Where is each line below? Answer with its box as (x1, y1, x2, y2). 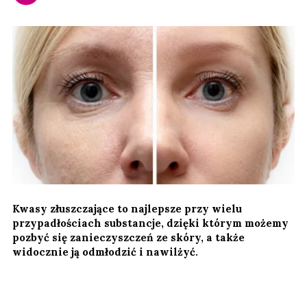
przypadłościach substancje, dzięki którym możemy (12, 216, 288, 230)
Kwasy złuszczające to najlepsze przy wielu (12, 201, 242, 215)
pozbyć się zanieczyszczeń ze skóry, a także (12, 230, 245, 244)
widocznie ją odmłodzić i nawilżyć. (12, 245, 198, 258)
